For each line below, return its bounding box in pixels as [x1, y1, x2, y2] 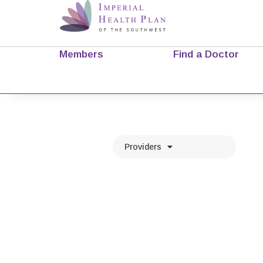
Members [59, 48, 103, 60]
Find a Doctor [173, 48, 240, 60]
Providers [124, 142, 161, 151]
